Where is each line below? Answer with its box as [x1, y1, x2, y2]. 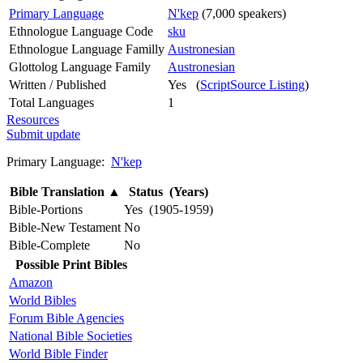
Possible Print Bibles [15, 257, 127, 271]
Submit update [6, 126, 80, 141]
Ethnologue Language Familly [9, 41, 164, 56]
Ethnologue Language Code [9, 23, 153, 38]
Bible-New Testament [9, 220, 121, 234]
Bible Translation [9, 184, 108, 199]
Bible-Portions [9, 202, 83, 216]
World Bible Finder [9, 346, 108, 361]
